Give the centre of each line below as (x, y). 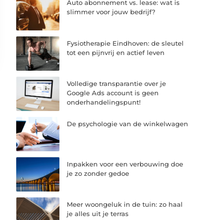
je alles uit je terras (98, 214)
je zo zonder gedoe (98, 174)
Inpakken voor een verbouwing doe (125, 164)
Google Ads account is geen (113, 93)
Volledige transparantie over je (117, 83)
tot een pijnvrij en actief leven (116, 52)
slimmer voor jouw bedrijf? (111, 12)
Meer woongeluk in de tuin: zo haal (125, 205)
